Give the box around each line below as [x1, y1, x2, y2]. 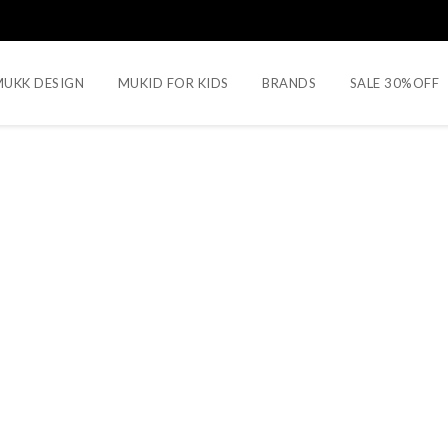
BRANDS [262, 75, 316, 91]
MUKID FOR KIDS [117, 75, 229, 91]
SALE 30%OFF [349, 75, 439, 91]
